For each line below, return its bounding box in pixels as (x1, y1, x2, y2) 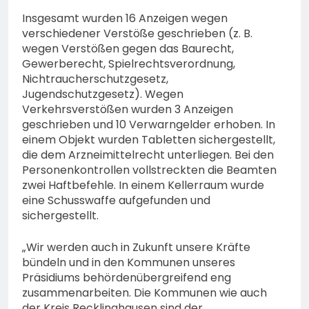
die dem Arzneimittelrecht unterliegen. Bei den (22, 147, 274, 163)
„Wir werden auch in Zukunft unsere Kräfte (22, 239, 250, 256)
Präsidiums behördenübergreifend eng (22, 270, 231, 286)
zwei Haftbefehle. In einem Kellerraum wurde (22, 177, 264, 194)
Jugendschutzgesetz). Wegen (22, 86, 183, 103)
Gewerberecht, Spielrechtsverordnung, (22, 56, 235, 72)
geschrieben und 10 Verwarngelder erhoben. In (22, 117, 275, 133)
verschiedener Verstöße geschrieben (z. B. (22, 26, 252, 42)
